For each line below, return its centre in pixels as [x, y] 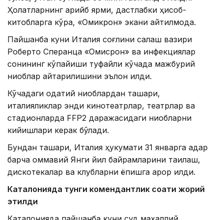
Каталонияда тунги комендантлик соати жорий [106, 189]
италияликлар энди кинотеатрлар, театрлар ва [101, 106]
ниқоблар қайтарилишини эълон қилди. [80, 76]
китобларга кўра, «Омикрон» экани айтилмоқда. [102, 22]
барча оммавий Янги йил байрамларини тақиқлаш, [104, 160]
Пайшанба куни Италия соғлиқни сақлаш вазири [100, 40]
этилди [23, 202]
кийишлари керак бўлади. [58, 130]
